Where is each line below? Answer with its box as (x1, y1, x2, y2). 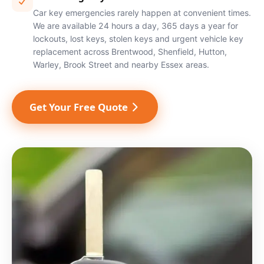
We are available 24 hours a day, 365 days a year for (33, 21, 238, 31)
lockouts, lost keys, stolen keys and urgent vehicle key (33, 34, 243, 44)
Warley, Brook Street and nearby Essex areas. (33, 60, 209, 70)
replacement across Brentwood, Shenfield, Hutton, (33, 47, 227, 57)
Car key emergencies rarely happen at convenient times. (33, 8, 251, 18)
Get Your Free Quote (29, 100, 128, 114)
